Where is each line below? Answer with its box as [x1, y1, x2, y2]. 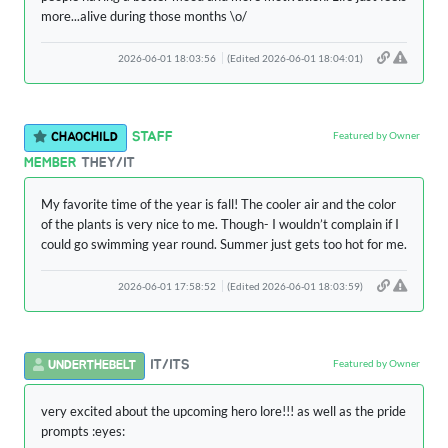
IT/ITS [150, 357, 190, 373]
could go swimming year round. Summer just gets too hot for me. [41, 236, 407, 253]
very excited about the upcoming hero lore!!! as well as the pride [41, 403, 406, 420]
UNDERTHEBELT [48, 359, 136, 373]
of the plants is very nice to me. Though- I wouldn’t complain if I [41, 216, 399, 233]
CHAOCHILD [51, 131, 118, 145]
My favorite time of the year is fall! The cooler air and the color [41, 196, 396, 213]
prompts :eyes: [41, 423, 125, 440]
